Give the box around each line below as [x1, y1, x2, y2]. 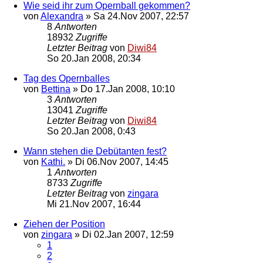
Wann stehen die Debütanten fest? [23, 146, 167, 156]
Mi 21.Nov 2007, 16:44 [47, 198, 141, 209]
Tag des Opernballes [23, 73, 110, 83]
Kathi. [41, 156, 65, 167]
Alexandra [41, 11, 83, 21]
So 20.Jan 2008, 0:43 [47, 126, 136, 136]
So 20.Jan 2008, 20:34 [47, 53, 141, 63]
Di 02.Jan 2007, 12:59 [82, 229, 174, 240]
